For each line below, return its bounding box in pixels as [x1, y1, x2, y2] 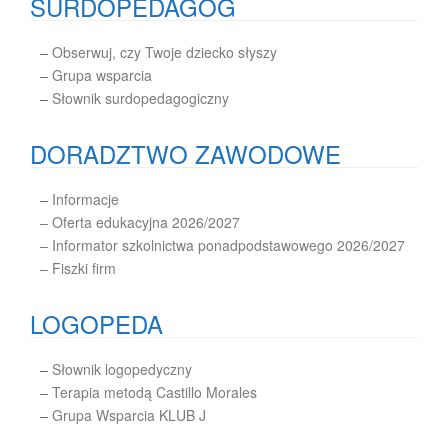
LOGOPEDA [30, 306, 163, 341]
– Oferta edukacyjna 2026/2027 [40, 212, 240, 232]
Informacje [52, 189, 119, 209]
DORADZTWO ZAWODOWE [30, 136, 341, 171]
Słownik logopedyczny [52, 359, 192, 379]
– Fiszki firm [40, 258, 116, 278]
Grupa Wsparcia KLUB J [52, 405, 206, 425]
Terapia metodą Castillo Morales [52, 382, 257, 402]
